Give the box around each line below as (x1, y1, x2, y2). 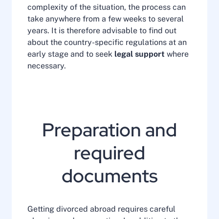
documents (61, 164, 158, 188)
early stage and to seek (27, 49, 114, 59)
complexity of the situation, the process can (27, 2, 186, 12)
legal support (114, 49, 165, 59)
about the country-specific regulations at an (27, 38, 187, 47)
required (74, 141, 145, 165)
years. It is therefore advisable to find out (27, 26, 176, 35)
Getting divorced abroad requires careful (27, 204, 175, 214)
